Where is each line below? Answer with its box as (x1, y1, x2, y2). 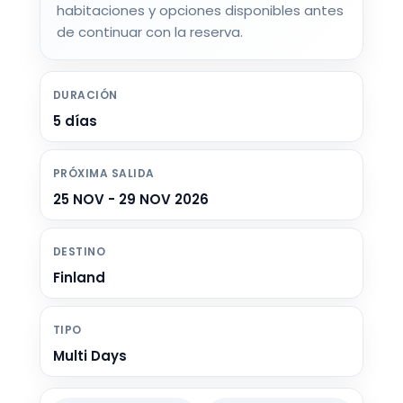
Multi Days (53, 346, 127, 366)
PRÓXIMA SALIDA (53, 166, 155, 182)
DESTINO (53, 244, 106, 260)
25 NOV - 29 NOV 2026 (53, 190, 209, 210)
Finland (53, 268, 105, 288)
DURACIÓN (53, 87, 118, 103)
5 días (53, 112, 97, 131)
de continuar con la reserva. (57, 22, 243, 42)
